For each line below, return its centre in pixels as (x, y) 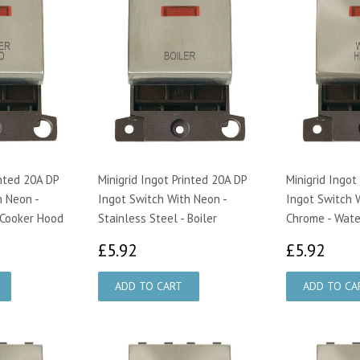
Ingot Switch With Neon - (162, 198)
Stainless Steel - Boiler (157, 218)
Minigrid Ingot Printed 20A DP (172, 179)
